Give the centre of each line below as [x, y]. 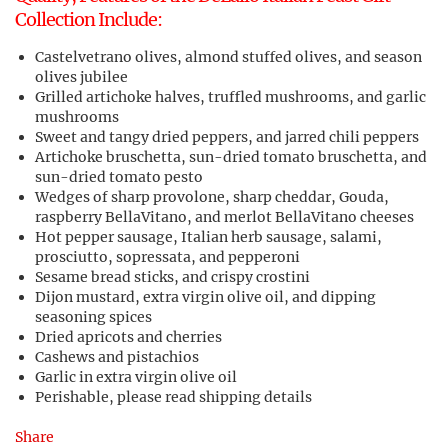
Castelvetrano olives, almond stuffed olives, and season [228, 57]
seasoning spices [93, 317]
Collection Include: [88, 19]
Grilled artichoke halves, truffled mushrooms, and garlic [230, 97]
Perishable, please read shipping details [173, 397]
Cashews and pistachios [117, 357]
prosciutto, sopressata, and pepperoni [167, 257]
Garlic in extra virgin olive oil [136, 377]
